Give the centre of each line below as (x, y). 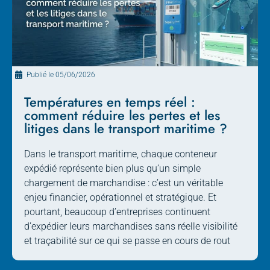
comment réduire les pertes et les (122, 115)
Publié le (41, 75)
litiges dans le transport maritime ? (126, 129)
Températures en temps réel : (110, 102)
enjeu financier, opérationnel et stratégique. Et (120, 198)
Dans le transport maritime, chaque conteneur (121, 154)
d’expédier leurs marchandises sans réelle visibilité (131, 227)
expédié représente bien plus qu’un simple (112, 169)
